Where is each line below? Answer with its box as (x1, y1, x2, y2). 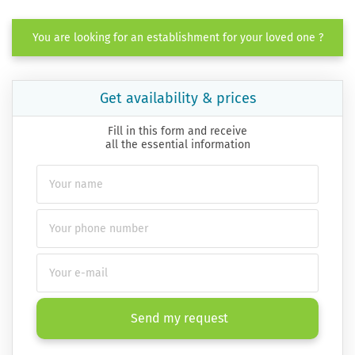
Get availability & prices (99, 90, 256, 108)
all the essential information (105, 138, 250, 152)
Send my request (131, 311, 228, 326)
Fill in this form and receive (108, 124, 247, 139)
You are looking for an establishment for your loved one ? (32, 31, 323, 45)
